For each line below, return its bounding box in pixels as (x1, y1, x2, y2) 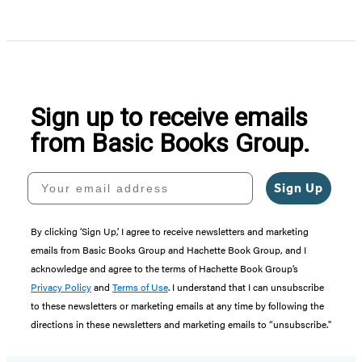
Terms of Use (112, 280, 168, 295)
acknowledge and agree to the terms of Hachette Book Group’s (31, 261, 298, 276)
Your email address (27, 171, 161, 185)
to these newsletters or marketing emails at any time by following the (31, 298, 324, 314)
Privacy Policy (31, 280, 91, 295)
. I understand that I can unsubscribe (168, 280, 324, 295)
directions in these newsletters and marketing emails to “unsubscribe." (31, 317, 331, 332)
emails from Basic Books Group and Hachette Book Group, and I (31, 242, 306, 258)
